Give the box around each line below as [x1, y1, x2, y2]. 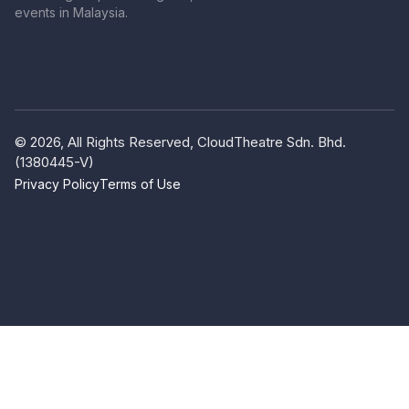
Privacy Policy [15, 176, 100, 192]
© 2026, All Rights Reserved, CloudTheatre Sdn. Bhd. [15, 133, 346, 151]
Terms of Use [100, 176, 181, 192]
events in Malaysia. [15, 5, 128, 20]
